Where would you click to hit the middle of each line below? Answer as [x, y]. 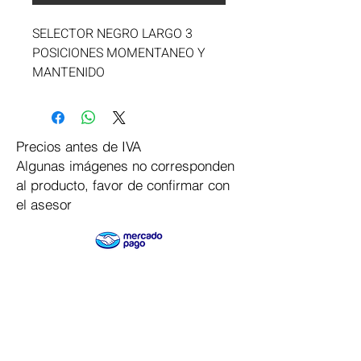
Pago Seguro [118, 290]
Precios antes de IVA [79, 146]
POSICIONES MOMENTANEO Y [119, 53]
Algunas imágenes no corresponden [125, 166]
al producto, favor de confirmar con [123, 185]
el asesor [44, 204]
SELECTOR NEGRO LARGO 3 [112, 34]
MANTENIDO [68, 73]
